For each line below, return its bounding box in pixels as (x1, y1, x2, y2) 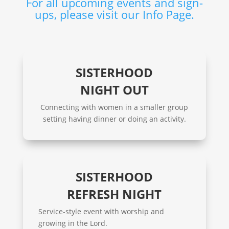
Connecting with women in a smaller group (40, 102, 189, 112)
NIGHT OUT (80, 81, 149, 98)
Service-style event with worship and (38, 206, 164, 216)
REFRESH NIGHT (67, 185, 162, 202)
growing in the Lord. (38, 218, 107, 228)
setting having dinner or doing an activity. (42, 113, 186, 124)
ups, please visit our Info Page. (34, 6, 194, 22)
